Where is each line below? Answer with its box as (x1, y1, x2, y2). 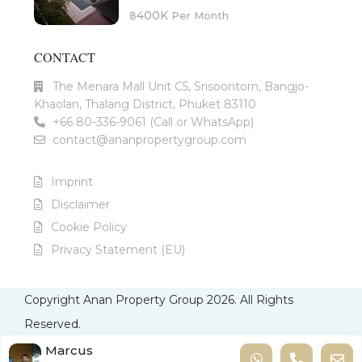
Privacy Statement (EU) (51, 242, 185, 258)
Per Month (171, 8, 229, 22)
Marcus (45, 343, 93, 358)
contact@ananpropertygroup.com (53, 133, 246, 148)
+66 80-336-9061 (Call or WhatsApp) (53, 115, 254, 130)
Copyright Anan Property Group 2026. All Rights (24, 293, 293, 308)
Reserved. (24, 317, 81, 332)
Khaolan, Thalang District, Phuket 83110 (34, 97, 256, 112)
